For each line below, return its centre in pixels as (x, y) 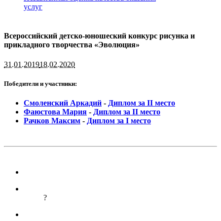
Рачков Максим (52, 120)
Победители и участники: (40, 83)
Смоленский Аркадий (63, 103)
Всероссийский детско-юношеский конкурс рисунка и (99, 36)
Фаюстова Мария (55, 111)
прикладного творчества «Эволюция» (72, 45)
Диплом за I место (119, 120)
